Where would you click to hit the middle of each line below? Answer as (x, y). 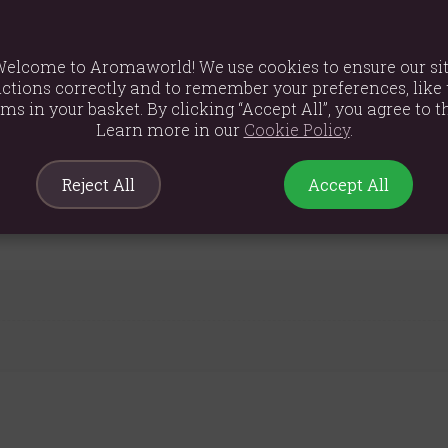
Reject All (98, 184)
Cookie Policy (296, 129)
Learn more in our (169, 129)
